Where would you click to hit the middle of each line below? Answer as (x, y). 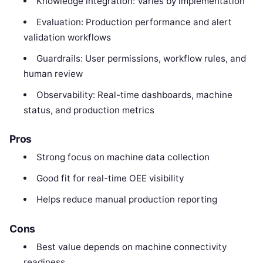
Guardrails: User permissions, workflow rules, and (141, 58)
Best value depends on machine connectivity (131, 247)
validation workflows (68, 37)
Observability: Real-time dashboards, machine (134, 95)
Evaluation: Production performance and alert (134, 22)
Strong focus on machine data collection (123, 157)
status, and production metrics (89, 110)
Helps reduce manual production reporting (127, 200)
